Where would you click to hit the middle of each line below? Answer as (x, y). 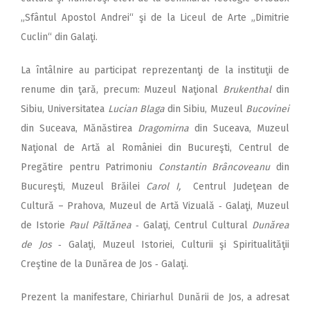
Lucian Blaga (136, 109)
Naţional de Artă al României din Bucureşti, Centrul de (155, 148)
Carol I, (166, 187)
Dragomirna (163, 129)
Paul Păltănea (98, 226)
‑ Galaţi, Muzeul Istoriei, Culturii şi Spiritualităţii (170, 245)
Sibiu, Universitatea (64, 109)
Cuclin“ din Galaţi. (59, 37)
